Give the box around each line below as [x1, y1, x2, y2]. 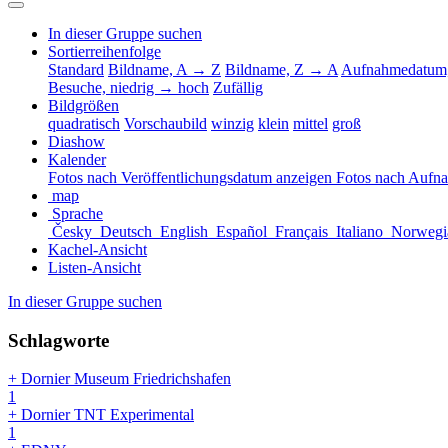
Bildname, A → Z [108, 60, 221, 78]
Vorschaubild [124, 114, 207, 132]
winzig [211, 114, 254, 132]
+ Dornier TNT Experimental [8, 406, 194, 424]
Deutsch [100, 222, 156, 240]
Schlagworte [8, 329, 109, 351]
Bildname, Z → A [225, 60, 338, 78]
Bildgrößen [48, 96, 119, 114]
